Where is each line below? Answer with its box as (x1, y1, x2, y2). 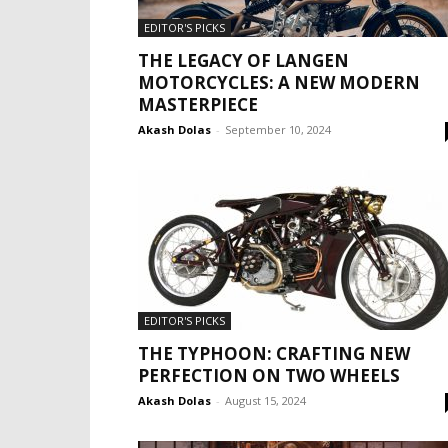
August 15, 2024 (225, 393, 306, 408)
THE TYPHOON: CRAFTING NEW (138, 342, 410, 365)
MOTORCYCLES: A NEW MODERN (138, 71, 420, 94)
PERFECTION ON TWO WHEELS (138, 364, 400, 387)
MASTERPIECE (138, 93, 258, 116)
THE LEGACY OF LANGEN (138, 49, 349, 72)
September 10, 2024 (225, 122, 331, 137)
